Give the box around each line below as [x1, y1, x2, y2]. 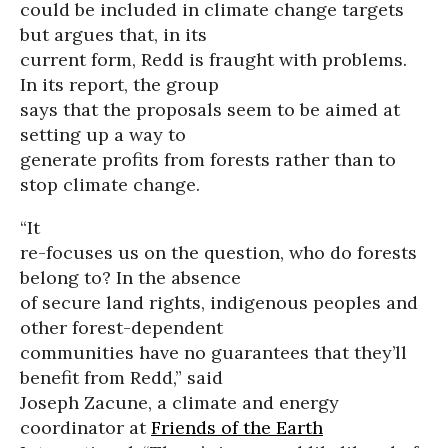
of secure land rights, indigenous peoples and [20, 291, 418, 314]
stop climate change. [20, 173, 200, 196]
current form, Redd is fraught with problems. [20, 48, 407, 71]
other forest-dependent [20, 316, 223, 339]
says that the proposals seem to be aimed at [20, 98, 400, 121]
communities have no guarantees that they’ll [20, 341, 407, 364]
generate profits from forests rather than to [20, 148, 396, 171]
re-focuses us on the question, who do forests [20, 241, 417, 264]
